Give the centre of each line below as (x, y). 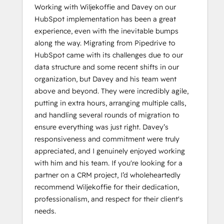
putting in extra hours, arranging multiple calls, (110, 103)
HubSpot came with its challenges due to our (109, 55)
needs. (45, 211)
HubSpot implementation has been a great (105, 19)
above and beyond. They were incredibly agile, (111, 91)
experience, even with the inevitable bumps (106, 31)
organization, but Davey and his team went (105, 79)
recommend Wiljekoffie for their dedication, (107, 187)
